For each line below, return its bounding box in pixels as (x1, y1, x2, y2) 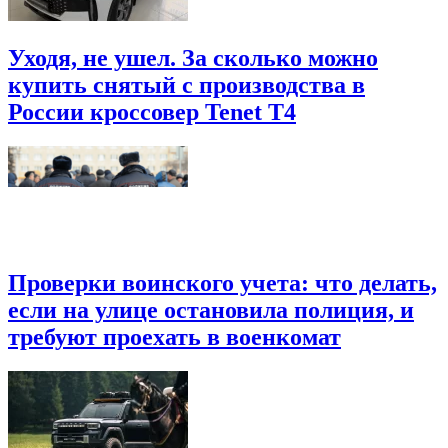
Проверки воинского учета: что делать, (8, 269, 437, 296)
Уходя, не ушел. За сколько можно (8, 45, 378, 72)
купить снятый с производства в (8, 72, 365, 99)
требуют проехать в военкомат (8, 323, 341, 350)
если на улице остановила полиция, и (8, 296, 414, 323)
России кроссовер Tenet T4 (8, 99, 296, 126)
